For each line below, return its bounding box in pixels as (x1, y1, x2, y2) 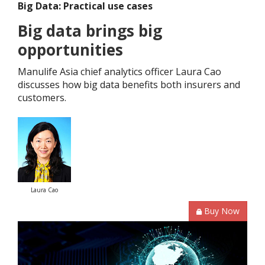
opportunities (18, 38, 123, 60)
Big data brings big (18, 20, 162, 41)
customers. (18, 91, 66, 104)
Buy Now (204, 205, 240, 216)
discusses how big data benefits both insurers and (18, 77, 240, 91)
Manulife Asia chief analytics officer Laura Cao (18, 64, 221, 78)
